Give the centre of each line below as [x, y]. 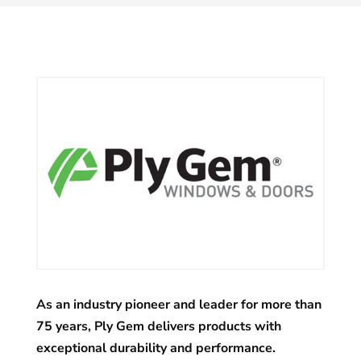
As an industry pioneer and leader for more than [178, 304]
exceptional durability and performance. [156, 348]
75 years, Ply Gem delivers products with [158, 326]
